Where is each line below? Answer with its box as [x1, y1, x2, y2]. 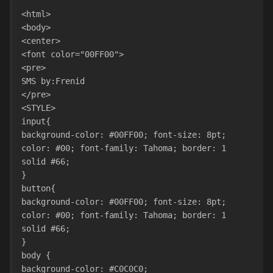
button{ [21, 183, 55, 193]
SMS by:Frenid [21, 76, 114, 86]
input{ [21, 116, 51, 126]
